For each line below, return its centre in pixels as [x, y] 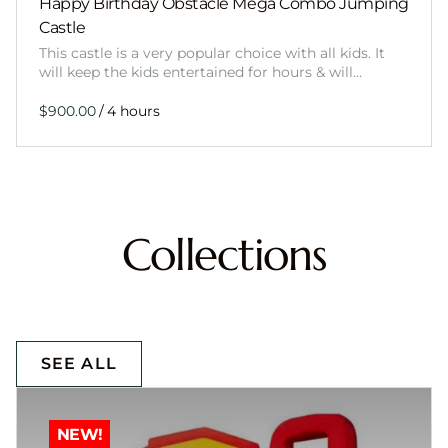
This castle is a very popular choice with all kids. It [212, 53]
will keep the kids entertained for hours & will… [200, 72]
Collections [224, 255]
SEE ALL [79, 364]
